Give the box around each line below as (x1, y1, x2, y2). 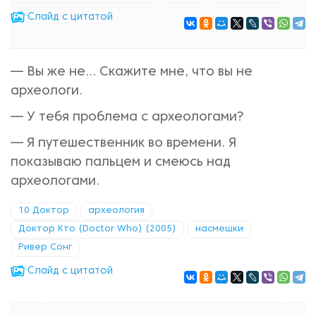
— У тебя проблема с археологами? (11, 111, 244, 123)
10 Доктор (18, 207, 69, 215)
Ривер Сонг (18, 243, 72, 252)
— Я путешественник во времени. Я (11, 138, 236, 150)
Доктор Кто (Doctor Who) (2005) (18, 225, 176, 233)
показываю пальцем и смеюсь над (11, 157, 231, 169)
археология (88, 207, 145, 215)
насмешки (195, 225, 243, 233)
